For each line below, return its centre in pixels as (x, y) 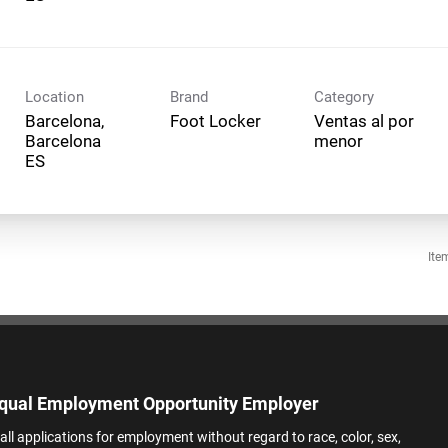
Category (344, 96)
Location (54, 96)
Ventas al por (364, 120)
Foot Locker (215, 120)
